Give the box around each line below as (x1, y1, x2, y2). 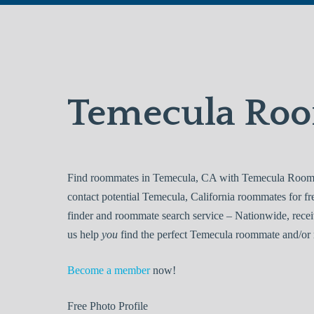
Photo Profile (87, 300, 148, 313)
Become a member (67, 264, 150, 277)
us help (67, 228, 102, 241)
